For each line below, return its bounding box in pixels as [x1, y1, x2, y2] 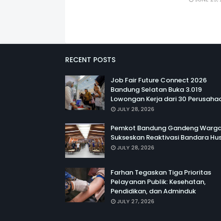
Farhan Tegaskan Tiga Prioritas [110, 168, 211, 177]
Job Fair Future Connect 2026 [110, 75, 207, 85]
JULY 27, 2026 [117, 197, 154, 205]
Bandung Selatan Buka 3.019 [110, 85, 202, 94]
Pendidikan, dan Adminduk [110, 186, 196, 196]
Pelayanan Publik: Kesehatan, [110, 177, 206, 186]
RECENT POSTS [65, 55, 115, 65]
